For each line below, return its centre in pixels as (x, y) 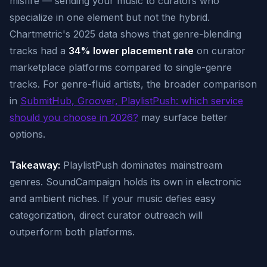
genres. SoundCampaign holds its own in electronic (125, 182)
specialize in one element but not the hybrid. (110, 17)
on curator (220, 51)
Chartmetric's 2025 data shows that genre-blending (125, 34)
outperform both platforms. (72, 232)
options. (27, 134)
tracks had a (39, 51)
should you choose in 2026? (74, 117)
